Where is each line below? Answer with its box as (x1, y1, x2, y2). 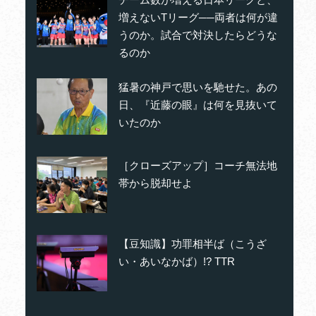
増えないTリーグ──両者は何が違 (119, 11, 278, 24)
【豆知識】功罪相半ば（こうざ (119, 238, 267, 250)
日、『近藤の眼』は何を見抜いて (119, 99, 277, 111)
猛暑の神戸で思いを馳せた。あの (119, 81, 277, 94)
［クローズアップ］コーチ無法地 (119, 159, 277, 172)
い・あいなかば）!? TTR (119, 255, 235, 268)
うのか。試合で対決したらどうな (119, 29, 277, 42)
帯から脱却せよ (119, 177, 193, 190)
